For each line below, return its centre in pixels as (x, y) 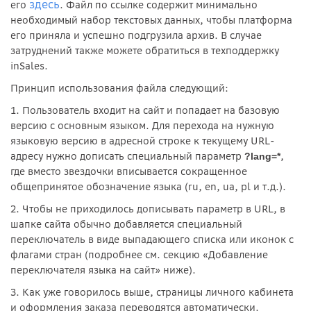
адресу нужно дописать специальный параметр (127, 156)
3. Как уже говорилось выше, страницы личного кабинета (152, 292)
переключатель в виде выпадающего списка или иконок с (152, 239)
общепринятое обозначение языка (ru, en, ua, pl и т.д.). (148, 186)
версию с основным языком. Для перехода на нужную (142, 125)
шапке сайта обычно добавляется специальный (126, 224)
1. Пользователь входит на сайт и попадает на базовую (145, 110)
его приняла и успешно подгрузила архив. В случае (136, 35)
